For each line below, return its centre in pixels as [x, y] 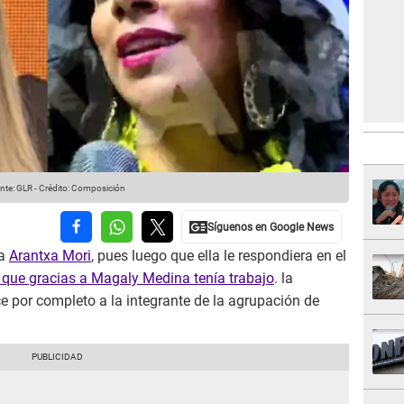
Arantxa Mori [50, 256]
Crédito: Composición [82, 188]
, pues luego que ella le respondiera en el [219, 256]
